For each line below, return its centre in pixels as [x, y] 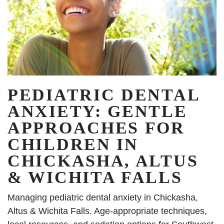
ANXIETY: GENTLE [97, 111]
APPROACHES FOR [96, 127]
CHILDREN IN [73, 144]
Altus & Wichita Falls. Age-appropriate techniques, [107, 211]
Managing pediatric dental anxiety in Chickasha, [103, 197]
